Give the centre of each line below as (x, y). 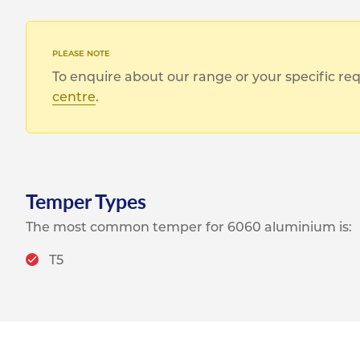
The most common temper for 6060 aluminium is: (189, 227)
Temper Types (86, 200)
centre (74, 97)
